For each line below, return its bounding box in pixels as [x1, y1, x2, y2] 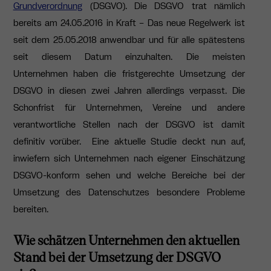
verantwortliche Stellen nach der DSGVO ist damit [13, 119, 245, 131]
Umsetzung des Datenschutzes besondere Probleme [13, 186, 245, 199]
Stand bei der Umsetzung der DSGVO [13, 247, 221, 265]
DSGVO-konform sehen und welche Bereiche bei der [13, 169, 245, 182]
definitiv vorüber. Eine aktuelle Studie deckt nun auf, [13, 135, 245, 148]
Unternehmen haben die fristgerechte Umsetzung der [13, 68, 245, 80]
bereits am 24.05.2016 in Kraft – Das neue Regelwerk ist [13, 17, 245, 30]
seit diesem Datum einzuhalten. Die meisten [13, 51, 245, 64]
